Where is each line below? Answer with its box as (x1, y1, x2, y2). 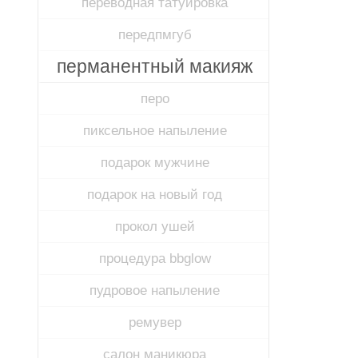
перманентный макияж (57, 56, 253, 77)
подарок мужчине (100, 155, 209, 170)
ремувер (128, 315, 181, 330)
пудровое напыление (89, 283, 220, 298)
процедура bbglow (98, 251, 211, 266)
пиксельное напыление (82, 123, 227, 138)
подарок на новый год (87, 187, 222, 202)
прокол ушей (114, 219, 195, 234)
